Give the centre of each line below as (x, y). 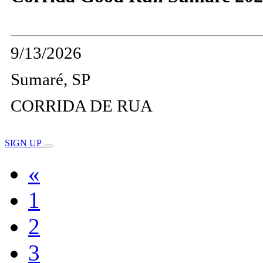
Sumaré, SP (50, 79)
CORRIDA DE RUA (82, 105)
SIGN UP (24, 143)
